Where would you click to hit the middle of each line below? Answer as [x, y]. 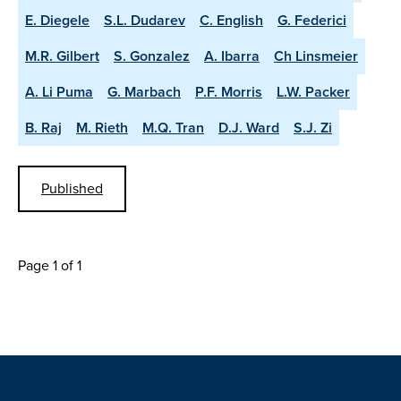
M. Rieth [102, 128]
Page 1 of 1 [50, 265]
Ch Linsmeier [316, 56]
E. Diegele [57, 21]
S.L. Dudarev [145, 21]
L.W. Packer [313, 92]
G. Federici [312, 21]
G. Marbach [144, 92]
